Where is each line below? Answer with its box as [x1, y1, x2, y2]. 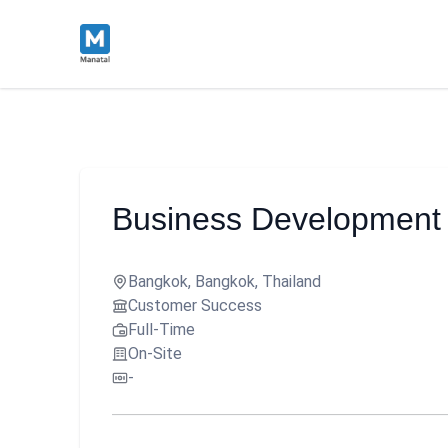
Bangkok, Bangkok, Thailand [128, 272, 321, 291]
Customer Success [128, 296, 262, 315]
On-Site [128, 344, 182, 363]
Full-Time [128, 320, 195, 339]
